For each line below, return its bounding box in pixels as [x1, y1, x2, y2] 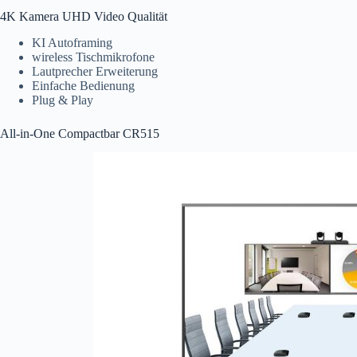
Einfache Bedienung [32, 78, 135, 92]
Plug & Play [32, 92, 93, 107]
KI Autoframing [32, 35, 112, 49]
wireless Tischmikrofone [32, 49, 155, 64]
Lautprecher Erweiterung [32, 64, 158, 78]
